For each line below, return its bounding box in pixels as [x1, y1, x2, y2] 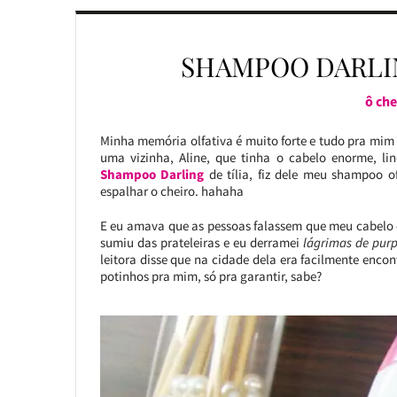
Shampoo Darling [99, 166, 205, 183]
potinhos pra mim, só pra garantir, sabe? [99, 268, 322, 284]
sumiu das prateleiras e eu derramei [99, 234, 300, 251]
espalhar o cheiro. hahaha [99, 183, 244, 199]
